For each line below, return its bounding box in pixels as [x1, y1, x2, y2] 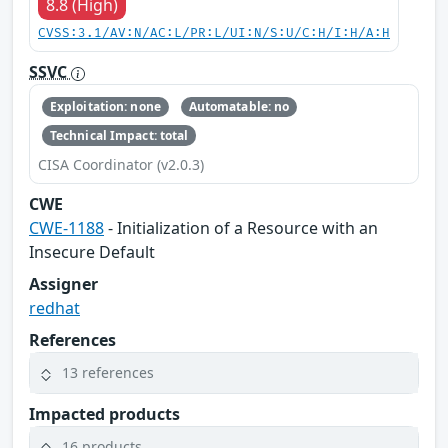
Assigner [29, 272, 98, 295]
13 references [62, 363, 154, 383]
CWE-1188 [29, 216, 104, 239]
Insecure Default [29, 240, 155, 263]
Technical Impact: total [49, 126, 189, 144]
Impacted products [29, 402, 180, 425]
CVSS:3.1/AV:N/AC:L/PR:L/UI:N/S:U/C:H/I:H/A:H [38, 26, 390, 42]
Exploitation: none [49, 98, 161, 116]
